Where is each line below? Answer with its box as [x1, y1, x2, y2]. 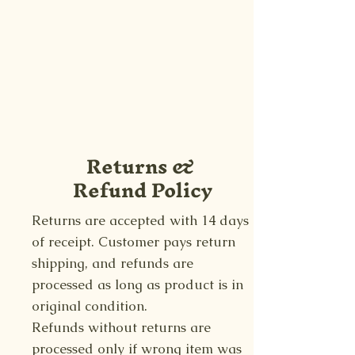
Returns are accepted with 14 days [32, 211, 249, 229]
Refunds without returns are [32, 318, 211, 336]
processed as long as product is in [32, 275, 243, 293]
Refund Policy [73, 167, 212, 212]
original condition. [32, 296, 147, 315]
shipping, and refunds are [32, 254, 193, 272]
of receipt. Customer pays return [32, 232, 235, 250]
